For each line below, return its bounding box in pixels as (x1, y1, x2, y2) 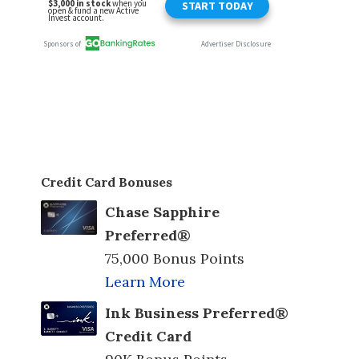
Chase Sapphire (105, 203, 220, 221)
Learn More (105, 272, 185, 291)
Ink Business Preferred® (105, 304, 288, 322)
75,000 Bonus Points (105, 249, 244, 268)
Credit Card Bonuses (41, 174, 172, 190)
